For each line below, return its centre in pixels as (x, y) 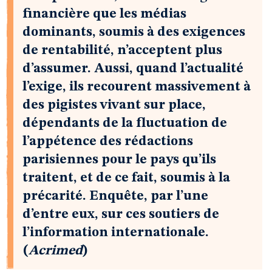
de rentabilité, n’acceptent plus (122, 50)
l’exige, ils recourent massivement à (137, 87)
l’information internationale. (116, 233)
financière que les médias (104, 14)
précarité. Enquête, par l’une (115, 196)
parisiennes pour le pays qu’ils (119, 160)
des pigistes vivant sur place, (114, 105)
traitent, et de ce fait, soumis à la (126, 178)
